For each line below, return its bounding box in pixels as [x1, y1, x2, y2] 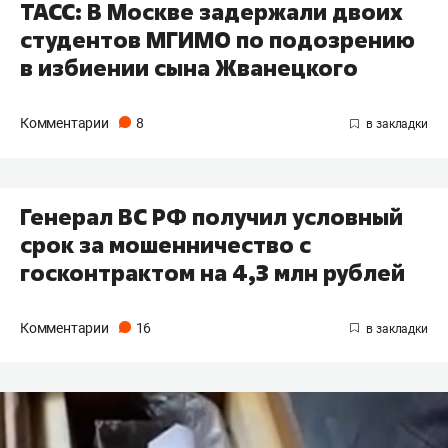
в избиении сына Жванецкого [20, 52, 358, 83]
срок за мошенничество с [20, 229, 311, 260]
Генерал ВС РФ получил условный [20, 201, 403, 232]
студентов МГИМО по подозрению [20, 24, 415, 55]
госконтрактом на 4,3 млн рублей [20, 257, 405, 288]
